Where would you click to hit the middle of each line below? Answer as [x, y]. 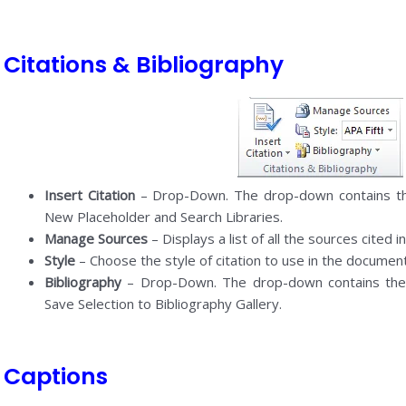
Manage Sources [96, 239]
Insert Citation [89, 195]
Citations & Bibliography [143, 64]
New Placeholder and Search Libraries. [163, 217]
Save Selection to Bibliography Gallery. [163, 304]
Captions [55, 377]
